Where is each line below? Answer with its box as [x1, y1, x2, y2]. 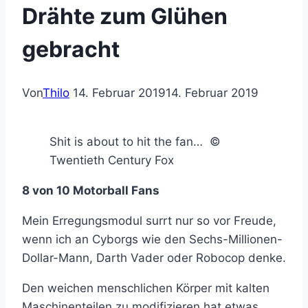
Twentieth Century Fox [49, 153, 174, 168]
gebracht [22, 35, 120, 63]
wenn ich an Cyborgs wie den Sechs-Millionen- [22, 232, 283, 247]
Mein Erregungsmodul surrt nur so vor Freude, [22, 214, 276, 228]
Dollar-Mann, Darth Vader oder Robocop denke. [22, 251, 286, 265]
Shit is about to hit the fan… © [49, 135, 221, 149]
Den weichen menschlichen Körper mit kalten [22, 281, 269, 296]
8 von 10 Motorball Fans [22, 184, 159, 198]
